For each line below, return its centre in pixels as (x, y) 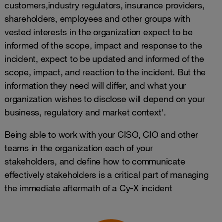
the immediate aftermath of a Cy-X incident (88, 188)
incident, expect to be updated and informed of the (104, 58)
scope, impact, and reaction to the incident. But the (105, 72)
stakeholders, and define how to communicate (95, 161)
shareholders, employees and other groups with (97, 18)
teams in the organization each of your (79, 148)
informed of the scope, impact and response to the (103, 45)
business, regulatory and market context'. (85, 112)
